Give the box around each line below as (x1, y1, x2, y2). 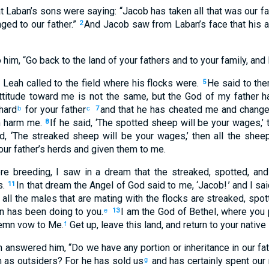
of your (105, 55, 138, 66)
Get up (67, 219, 97, 231)
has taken (148, 5, 192, 17)
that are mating (56, 193, 123, 204)
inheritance (181, 242, 230, 253)
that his (227, 19, 262, 30)
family (218, 55, 246, 66)
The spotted (97, 117, 149, 128)
